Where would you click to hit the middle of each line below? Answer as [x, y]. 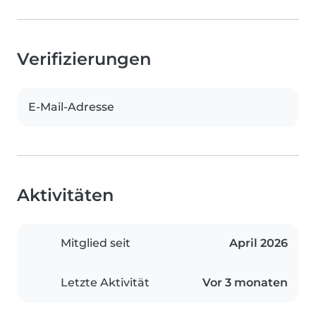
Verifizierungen [84, 59]
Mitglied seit [96, 243]
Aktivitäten [65, 195]
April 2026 [259, 243]
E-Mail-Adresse [71, 107]
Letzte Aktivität [105, 283]
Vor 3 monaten [245, 283]
